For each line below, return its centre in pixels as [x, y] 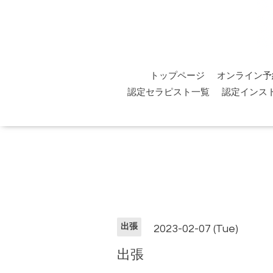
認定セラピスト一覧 [168, 92]
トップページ [177, 76]
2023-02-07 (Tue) [196, 229]
